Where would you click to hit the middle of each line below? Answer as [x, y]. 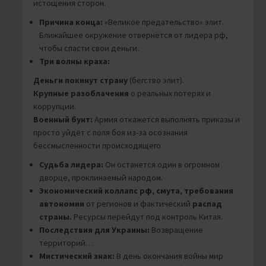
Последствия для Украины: [94, 230]
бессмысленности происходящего [97, 146]
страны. [56, 217]
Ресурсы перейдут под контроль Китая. [147, 217]
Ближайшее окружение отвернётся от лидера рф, [134, 35]
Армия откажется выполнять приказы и [166, 120]
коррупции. [55, 107]
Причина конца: [71, 22]
